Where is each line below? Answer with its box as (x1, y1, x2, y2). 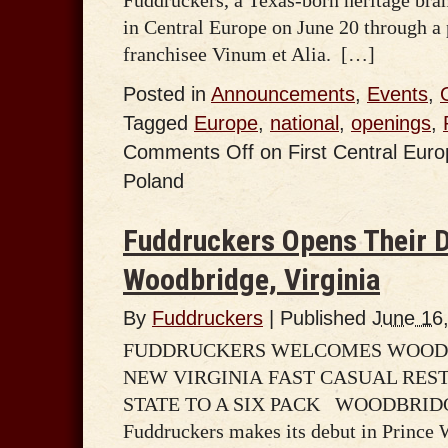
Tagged (123, 111, 194, 134)
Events (367, 82, 428, 105)
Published (280, 306, 372, 329)
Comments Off (123, 140, 254, 163)
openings (351, 111, 431, 134)
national (270, 111, 339, 134)
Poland (123, 169, 184, 192)
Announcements (211, 82, 355, 105)
